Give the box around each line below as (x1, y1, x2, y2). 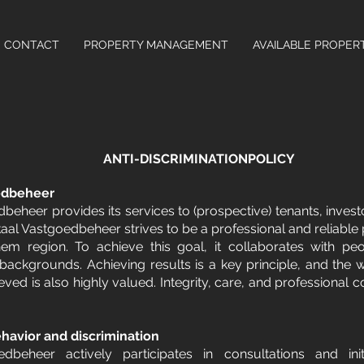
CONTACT (4, 38, 59, 51)
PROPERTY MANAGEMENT (84, 38, 228, 51)
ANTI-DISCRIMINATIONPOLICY (103, 151, 295, 167)
